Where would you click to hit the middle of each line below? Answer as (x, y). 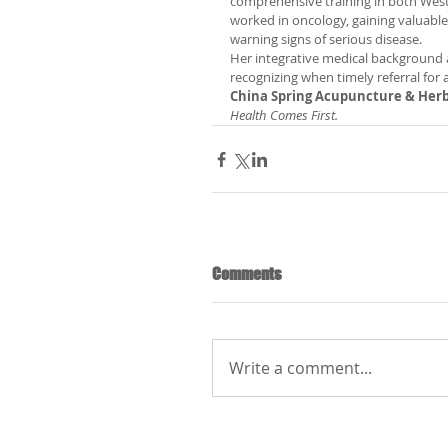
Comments (247, 273)
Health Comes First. (284, 115)
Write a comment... (300, 368)
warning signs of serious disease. (326, 39)
